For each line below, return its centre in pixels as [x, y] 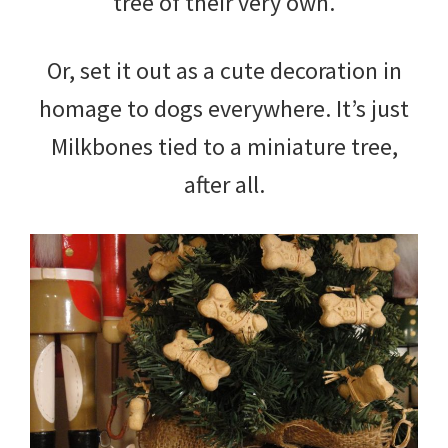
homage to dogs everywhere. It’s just [224, 108]
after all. [224, 184]
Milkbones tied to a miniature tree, [224, 146]
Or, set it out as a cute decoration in [224, 70]
